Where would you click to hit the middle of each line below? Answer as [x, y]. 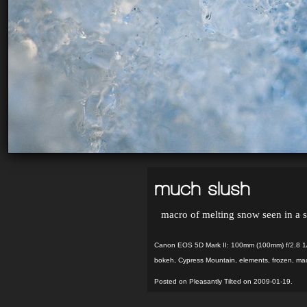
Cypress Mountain [206, 260]
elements [253, 260]
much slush [202, 189]
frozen [282, 260]
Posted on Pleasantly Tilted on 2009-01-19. [223, 281]
